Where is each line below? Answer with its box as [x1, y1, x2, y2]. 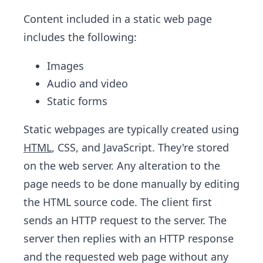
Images [47, 59, 84, 73]
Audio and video [47, 76, 128, 90]
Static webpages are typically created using [23, 122, 239, 136]
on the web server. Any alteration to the [23, 159, 220, 173]
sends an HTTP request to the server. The [23, 213, 227, 227]
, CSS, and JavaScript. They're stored [52, 140, 229, 154]
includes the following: [23, 30, 137, 44]
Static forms [47, 94, 107, 108]
